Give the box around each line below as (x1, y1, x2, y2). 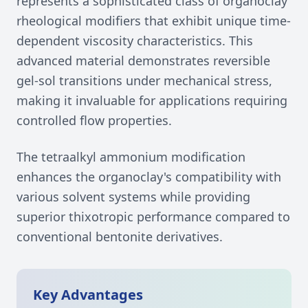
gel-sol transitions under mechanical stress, (16, 72, 272, 89)
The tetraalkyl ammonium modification (16, 148, 245, 165)
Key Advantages (33, 285, 143, 304)
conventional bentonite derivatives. (16, 228, 223, 245)
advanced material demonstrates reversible (16, 52, 270, 69)
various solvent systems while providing (16, 188, 250, 205)
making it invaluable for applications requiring (16, 92, 287, 109)
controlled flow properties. (16, 112, 172, 129)
